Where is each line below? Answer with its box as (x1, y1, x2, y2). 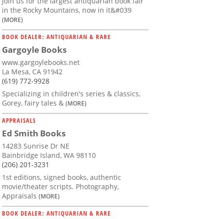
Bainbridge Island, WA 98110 (2, 151, 96, 160)
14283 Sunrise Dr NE (2, 141, 69, 151)
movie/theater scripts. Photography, (2, 182, 119, 192)
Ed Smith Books (2, 128, 66, 139)
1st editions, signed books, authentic (2, 173, 121, 182)
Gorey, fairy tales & (2, 98, 66, 108)
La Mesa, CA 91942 (2, 67, 63, 77)
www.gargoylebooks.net (2, 58, 80, 67)
